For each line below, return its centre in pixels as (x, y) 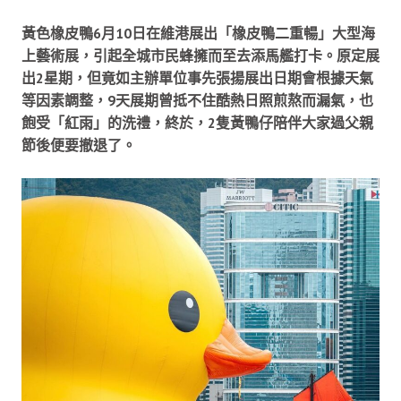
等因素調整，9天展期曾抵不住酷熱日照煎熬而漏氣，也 (197, 100)
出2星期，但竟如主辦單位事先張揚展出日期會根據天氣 (197, 77)
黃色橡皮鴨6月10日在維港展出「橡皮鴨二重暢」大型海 (198, 33)
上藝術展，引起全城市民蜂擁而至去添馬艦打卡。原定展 (200, 55)
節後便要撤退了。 (79, 145)
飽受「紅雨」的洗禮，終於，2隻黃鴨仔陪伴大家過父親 (197, 122)
